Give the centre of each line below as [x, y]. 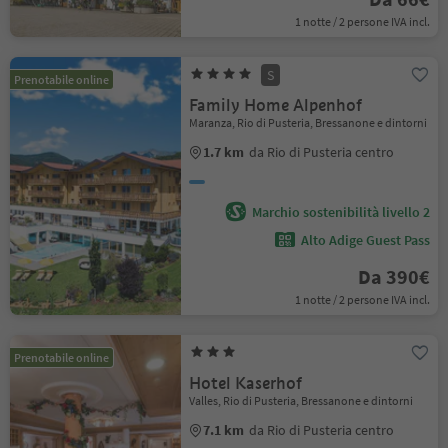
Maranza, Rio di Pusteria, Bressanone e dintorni [308, 122]
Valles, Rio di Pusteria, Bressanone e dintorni [301, 400]
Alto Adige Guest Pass [365, 240]
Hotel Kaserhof [246, 383]
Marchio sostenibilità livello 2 [340, 212]
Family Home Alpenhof [276, 105]
